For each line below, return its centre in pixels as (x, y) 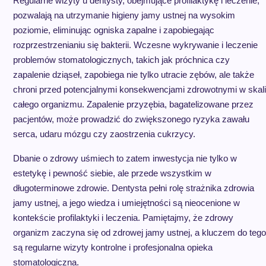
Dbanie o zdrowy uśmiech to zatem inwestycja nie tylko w (125, 158)
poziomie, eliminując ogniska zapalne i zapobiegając (113, 30)
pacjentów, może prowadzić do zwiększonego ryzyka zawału (131, 119)
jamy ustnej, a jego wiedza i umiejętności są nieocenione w (126, 203)
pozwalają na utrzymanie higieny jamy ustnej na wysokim (124, 15)
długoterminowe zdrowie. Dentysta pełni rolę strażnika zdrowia (133, 188)
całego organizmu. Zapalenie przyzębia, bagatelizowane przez (133, 104)
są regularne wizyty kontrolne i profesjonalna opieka (113, 247)
